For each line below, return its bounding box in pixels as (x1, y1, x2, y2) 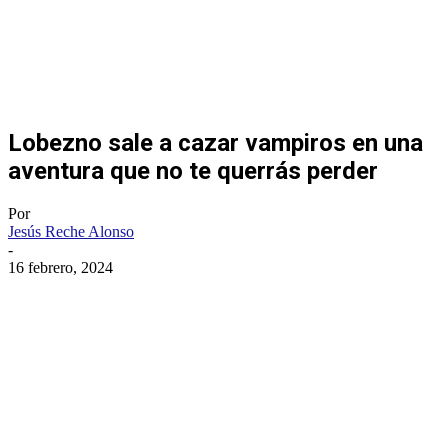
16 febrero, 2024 (8, 258, 113, 276)
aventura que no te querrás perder (8, 156, 378, 185)
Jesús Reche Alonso (8, 222, 134, 240)
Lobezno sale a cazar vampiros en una (8, 128, 423, 157)
